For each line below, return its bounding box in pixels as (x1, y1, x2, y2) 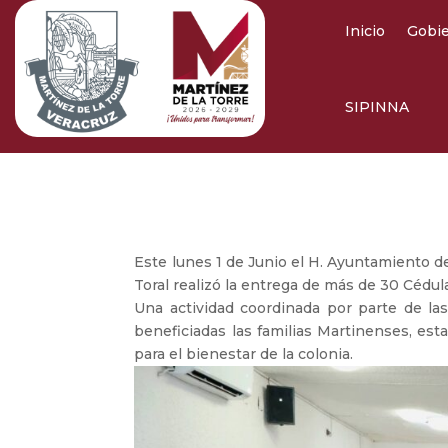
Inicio (345, 21, 385, 40)
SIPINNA (345, 97, 409, 116)
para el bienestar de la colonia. (134, 344, 354, 363)
